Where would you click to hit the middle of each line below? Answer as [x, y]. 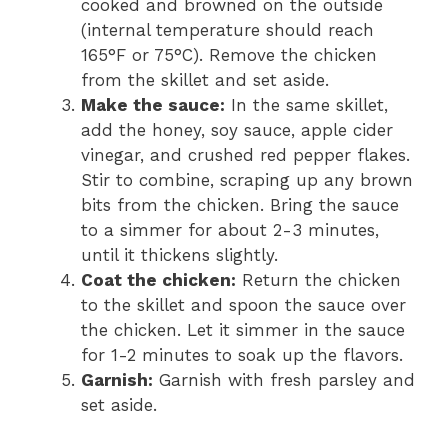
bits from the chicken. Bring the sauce [240, 205]
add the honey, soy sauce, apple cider [237, 130]
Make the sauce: [153, 105]
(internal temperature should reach [227, 30]
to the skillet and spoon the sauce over [243, 305]
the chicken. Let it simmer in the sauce [243, 330]
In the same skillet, [306, 105]
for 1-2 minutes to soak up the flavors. [242, 355]
